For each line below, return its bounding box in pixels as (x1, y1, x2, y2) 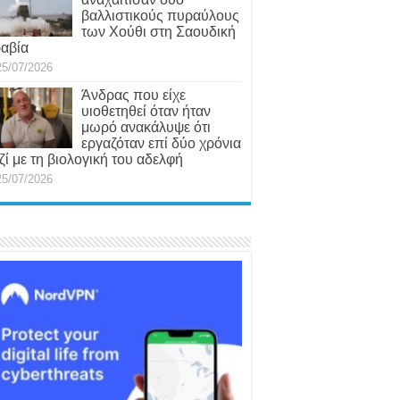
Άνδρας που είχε (81, 87, 186, 103)
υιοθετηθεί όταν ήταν (81, 103, 211, 119)
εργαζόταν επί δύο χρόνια (81, 135, 241, 151)
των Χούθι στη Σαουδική (81, 23, 236, 39)
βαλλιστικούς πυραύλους (81, 7, 239, 23)
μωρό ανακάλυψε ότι (81, 119, 211, 135)
